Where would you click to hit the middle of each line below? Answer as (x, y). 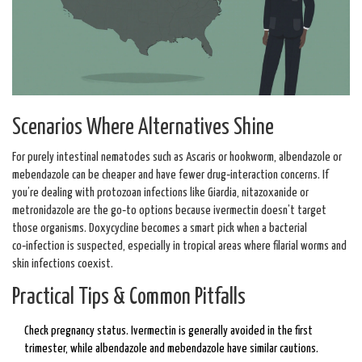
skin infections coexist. (63, 264)
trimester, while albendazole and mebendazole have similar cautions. (171, 349)
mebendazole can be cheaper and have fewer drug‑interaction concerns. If (170, 175)
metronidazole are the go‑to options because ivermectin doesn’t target (169, 211)
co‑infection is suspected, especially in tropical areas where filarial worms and (179, 246)
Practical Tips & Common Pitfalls (129, 298)
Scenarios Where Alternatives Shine (143, 128)
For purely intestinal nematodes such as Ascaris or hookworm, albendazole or (177, 158)
